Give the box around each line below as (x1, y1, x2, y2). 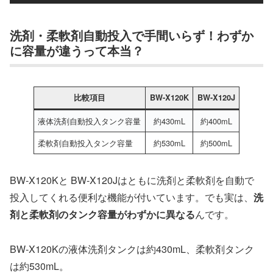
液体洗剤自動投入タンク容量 (38, 115, 141, 127)
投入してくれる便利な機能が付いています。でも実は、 (10, 190, 253, 205)
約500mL (200, 137, 232, 149)
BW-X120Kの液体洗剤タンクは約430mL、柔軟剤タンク (10, 242, 254, 257)
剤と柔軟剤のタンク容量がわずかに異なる (10, 207, 195, 222)
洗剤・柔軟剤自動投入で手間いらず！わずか (10, 26, 253, 44)
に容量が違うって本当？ (10, 41, 144, 60)
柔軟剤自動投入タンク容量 (38, 137, 133, 149)
